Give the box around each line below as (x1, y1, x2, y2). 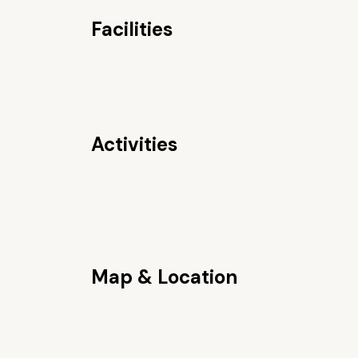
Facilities (90, 17, 173, 42)
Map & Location (90, 265, 237, 289)
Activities (90, 132, 177, 157)
